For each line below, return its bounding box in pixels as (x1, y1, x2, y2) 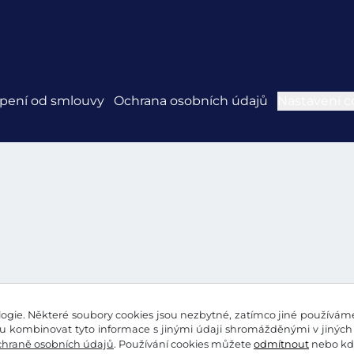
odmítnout (254, 338, 309, 350)
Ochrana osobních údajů (114, 93, 268, 108)
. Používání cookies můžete (114, 338, 254, 350)
